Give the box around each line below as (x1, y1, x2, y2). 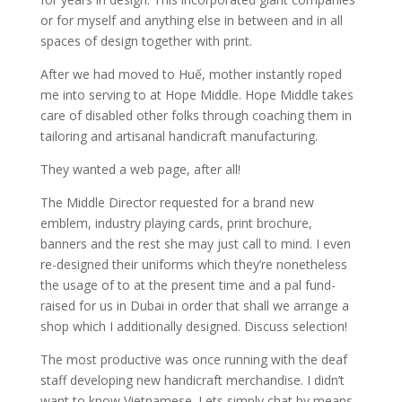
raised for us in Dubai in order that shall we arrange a (39, 297, 349, 315)
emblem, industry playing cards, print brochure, (39, 214, 312, 232)
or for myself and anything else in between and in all (39, 12, 343, 30)
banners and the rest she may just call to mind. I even (39, 235, 351, 253)
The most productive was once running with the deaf (39, 351, 347, 369)
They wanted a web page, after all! (39, 161, 240, 179)
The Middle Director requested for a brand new (39, 194, 314, 212)
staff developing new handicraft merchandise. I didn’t (39, 371, 345, 389)
